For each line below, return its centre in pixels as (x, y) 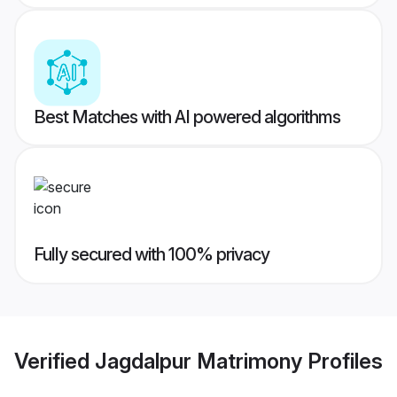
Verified (54, 361)
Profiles (343, 361)
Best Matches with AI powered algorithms (187, 117)
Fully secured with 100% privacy (152, 255)
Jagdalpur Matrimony (198, 361)
